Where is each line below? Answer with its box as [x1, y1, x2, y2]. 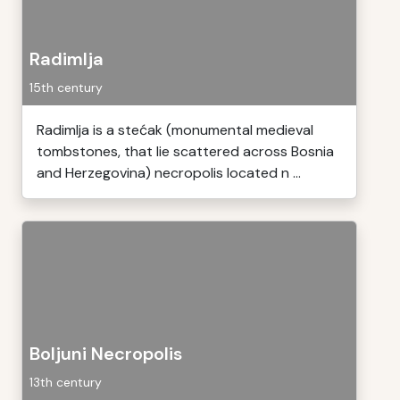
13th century [29, 374, 102, 390]
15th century [29, 79, 103, 96]
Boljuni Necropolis [29, 342, 182, 365]
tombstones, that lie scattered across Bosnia [37, 142, 334, 161]
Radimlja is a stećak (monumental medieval [37, 121, 313, 139]
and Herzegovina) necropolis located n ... [37, 163, 301, 182]
